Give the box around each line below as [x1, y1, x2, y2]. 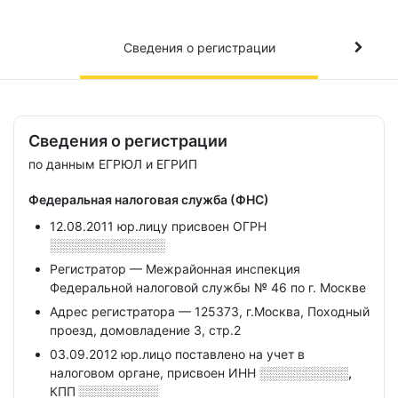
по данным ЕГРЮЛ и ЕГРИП [28, 156, 197, 171]
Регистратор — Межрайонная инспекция [50, 261, 300, 276]
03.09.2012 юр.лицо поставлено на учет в [50, 346, 305, 362]
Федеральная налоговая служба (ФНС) [28, 192, 269, 207]
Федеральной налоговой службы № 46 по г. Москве [50, 280, 366, 295]
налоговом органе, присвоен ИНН [50, 365, 259, 380]
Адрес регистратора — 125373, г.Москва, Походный [50, 304, 370, 319]
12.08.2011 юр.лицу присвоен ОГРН [50, 219, 267, 234]
